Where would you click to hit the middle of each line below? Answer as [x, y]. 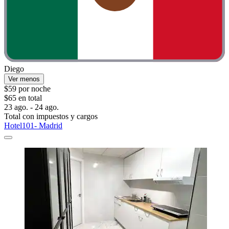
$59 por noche [27, 89]
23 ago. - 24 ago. [31, 107]
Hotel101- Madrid [33, 126]
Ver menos [24, 79]
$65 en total [23, 98]
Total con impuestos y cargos [51, 117]
